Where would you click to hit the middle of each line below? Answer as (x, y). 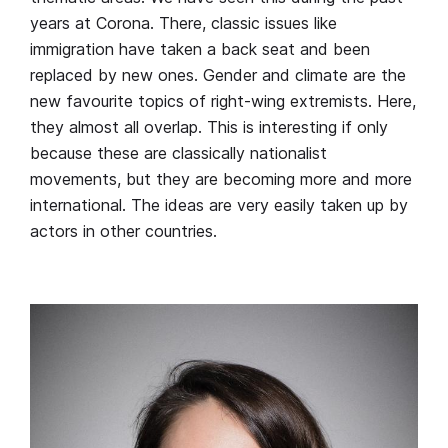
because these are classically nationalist (178, 152)
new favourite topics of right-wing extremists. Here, (223, 100)
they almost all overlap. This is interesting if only (209, 126)
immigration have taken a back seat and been (200, 48)
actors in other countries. (123, 230)
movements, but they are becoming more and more (221, 178)
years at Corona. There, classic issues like (183, 22)
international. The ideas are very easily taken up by (219, 204)
